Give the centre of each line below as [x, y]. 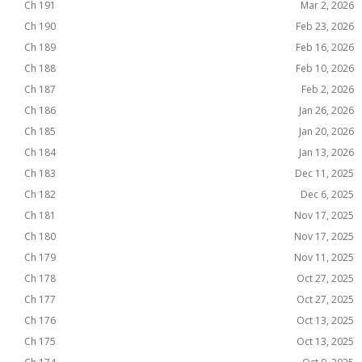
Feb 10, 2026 [325, 68]
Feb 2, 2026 [328, 89]
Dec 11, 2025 [324, 173]
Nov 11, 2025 [324, 257]
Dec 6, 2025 [327, 194]
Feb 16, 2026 [325, 47]
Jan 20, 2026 [326, 131]
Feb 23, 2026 [325, 26]
